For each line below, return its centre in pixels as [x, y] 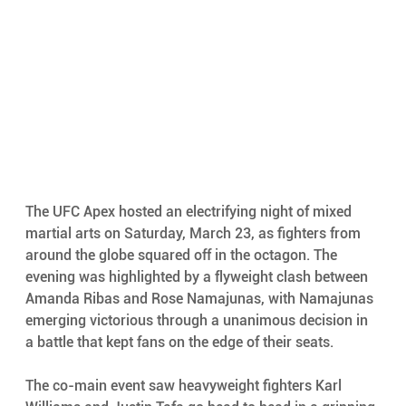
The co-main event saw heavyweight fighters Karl [185, 385]
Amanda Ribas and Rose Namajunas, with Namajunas [201, 298]
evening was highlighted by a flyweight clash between [198, 276]
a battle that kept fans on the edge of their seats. [179, 342]
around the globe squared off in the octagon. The [183, 255]
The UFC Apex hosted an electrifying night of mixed [190, 211]
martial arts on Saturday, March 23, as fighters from [194, 233]
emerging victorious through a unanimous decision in [198, 320]
